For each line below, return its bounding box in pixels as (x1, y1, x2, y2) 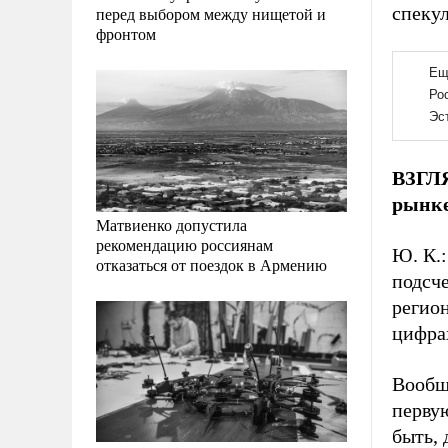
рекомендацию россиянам (96, 233, 273, 255)
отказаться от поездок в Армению (96, 253, 327, 275)
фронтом (96, 23, 156, 45)
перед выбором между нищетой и (96, 3, 326, 25)
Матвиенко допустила (96, 213, 247, 235)
